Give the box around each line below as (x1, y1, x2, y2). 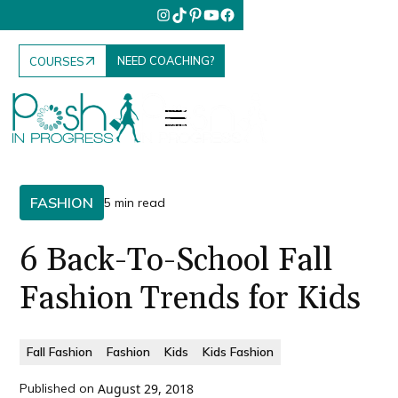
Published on (20, 380, 95, 396)
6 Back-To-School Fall (20, 241, 334, 281)
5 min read (104, 194, 166, 211)
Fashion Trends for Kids (20, 279, 362, 319)
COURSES (29, 53, 85, 68)
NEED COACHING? (117, 53, 215, 68)
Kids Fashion (203, 344, 275, 360)
